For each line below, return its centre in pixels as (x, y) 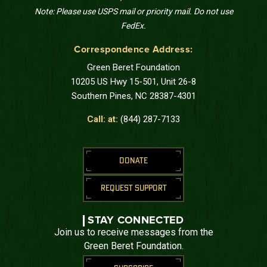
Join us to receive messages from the (133, 232)
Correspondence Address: (133, 49)
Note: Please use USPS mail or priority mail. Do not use (133, 11)
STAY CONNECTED (136, 220)
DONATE (133, 161)
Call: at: (104, 119)
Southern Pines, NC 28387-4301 (133, 96)
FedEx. (133, 25)
